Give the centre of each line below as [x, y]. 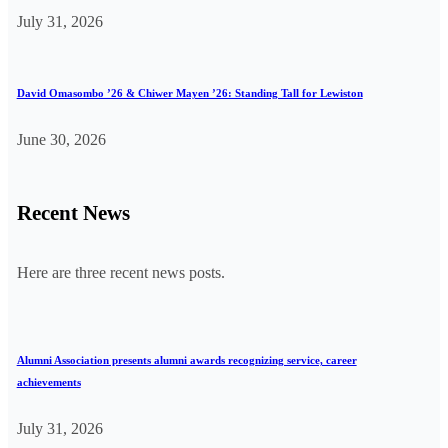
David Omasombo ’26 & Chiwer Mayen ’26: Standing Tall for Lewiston [189, 93]
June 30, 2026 [61, 140]
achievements [48, 381]
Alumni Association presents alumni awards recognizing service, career [186, 359]
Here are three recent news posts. [120, 272]
